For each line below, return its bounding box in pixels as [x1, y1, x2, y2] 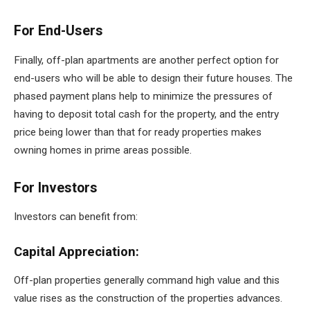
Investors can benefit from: [14, 210, 138, 224]
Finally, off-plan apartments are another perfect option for [14, 53, 279, 66]
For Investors [14, 179, 98, 196]
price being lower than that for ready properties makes [14, 125, 262, 138]
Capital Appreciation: [14, 244, 143, 260]
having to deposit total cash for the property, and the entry [14, 107, 279, 120]
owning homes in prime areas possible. [14, 143, 192, 156]
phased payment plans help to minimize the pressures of [14, 89, 273, 102]
